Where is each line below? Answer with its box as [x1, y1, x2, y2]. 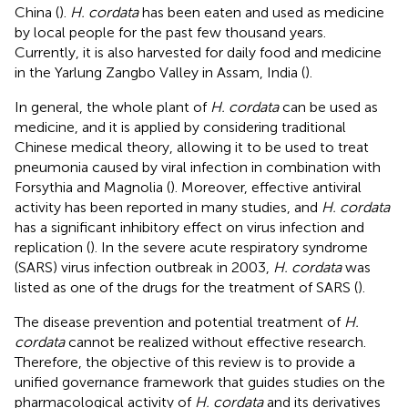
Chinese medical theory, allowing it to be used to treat [15, 138, 369, 156]
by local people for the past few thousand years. [15, 23, 326, 41]
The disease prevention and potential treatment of [15, 312, 344, 331]
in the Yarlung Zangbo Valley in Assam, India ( [15, 63, 305, 81]
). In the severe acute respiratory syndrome [90, 238, 368, 256]
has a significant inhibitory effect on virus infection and [15, 218, 364, 236]
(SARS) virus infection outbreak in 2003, [15, 258, 273, 276]
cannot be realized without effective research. [65, 332, 366, 351]
